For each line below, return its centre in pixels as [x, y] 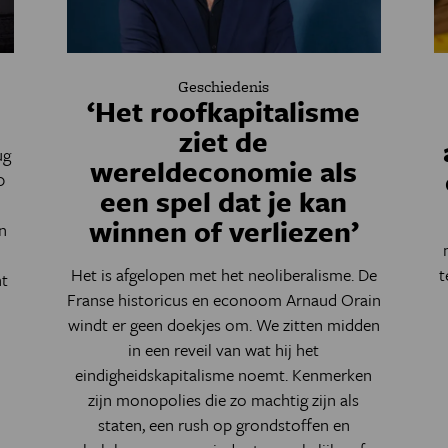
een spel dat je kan [224, 201]
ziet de [224, 141]
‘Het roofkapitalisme [224, 111]
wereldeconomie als [224, 171]
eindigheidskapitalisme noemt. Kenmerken [224, 374]
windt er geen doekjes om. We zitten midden [223, 324]
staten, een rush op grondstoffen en [223, 424]
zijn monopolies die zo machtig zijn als [224, 399]
